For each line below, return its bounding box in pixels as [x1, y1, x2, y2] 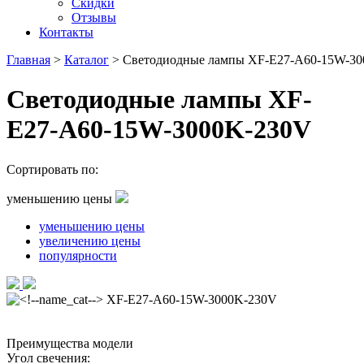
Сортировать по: [6, 162, 98, 176]
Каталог [64, 53, 109, 67]
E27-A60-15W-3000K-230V [6, 115, 311, 145]
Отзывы [71, 11, 116, 24]
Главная [6, 53, 50, 67]
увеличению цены [39, 233, 141, 248]
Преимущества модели [6, 336, 133, 350]
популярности [39, 248, 117, 262]
